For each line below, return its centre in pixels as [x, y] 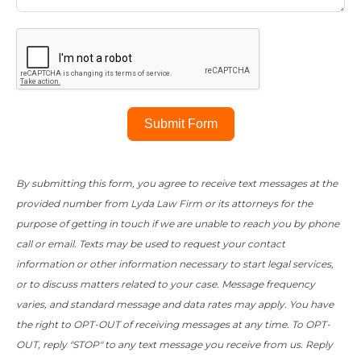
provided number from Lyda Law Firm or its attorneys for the [164, 203]
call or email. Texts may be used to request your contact [151, 244]
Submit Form [180, 124]
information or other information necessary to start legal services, [175, 264]
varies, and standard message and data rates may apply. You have [175, 304]
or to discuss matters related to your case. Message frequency [166, 284]
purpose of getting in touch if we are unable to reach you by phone [178, 224]
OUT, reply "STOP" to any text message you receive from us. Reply [174, 344]
